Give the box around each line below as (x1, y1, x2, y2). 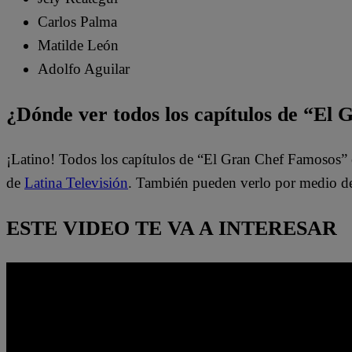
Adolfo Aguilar (38, 60, 130, 78)
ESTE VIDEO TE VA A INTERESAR (6, 216, 337, 240)
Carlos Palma (38, 13, 117, 31)
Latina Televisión (24, 174, 128, 192)
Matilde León (38, 37, 119, 54)
